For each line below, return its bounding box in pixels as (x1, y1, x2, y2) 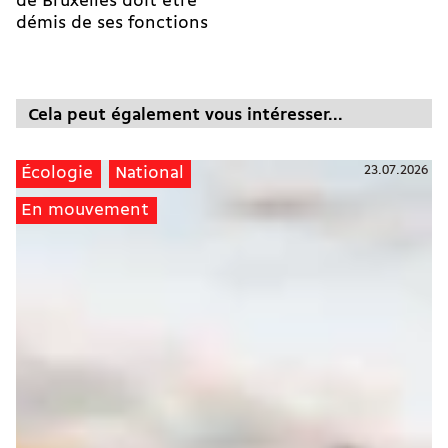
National (114, 165, 184, 183)
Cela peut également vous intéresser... (28, 106, 343, 124)
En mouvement (21, 202, 150, 220)
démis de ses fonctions (16, 14, 208, 32)
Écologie (21, 165, 94, 183)
